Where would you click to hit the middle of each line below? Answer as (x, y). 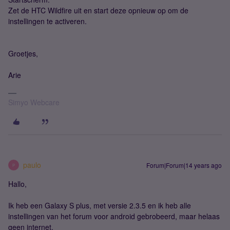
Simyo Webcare (34, 102)
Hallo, (17, 184)
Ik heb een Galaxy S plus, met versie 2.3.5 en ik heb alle (100, 205)
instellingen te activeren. (47, 21)
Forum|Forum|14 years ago (184, 165)
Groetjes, (23, 53)
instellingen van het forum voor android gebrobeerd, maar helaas (114, 216)
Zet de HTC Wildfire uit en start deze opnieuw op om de (98, 10)
